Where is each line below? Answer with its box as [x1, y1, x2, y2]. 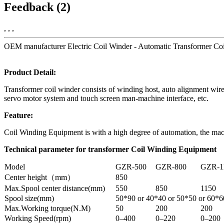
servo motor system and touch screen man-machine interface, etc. [4, 93, 208, 102]
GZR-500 [115, 162, 146, 171]
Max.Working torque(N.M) [4, 203, 90, 212]
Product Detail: [4, 67, 56, 76]
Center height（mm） [4, 172, 75, 181]
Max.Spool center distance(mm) [4, 183, 105, 192]
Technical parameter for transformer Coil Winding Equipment [4, 144, 216, 153]
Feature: [4, 110, 33, 119]
